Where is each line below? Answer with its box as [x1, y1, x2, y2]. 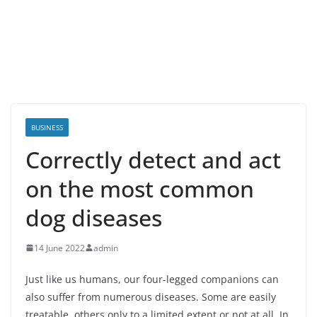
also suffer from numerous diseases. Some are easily [25, 289, 276, 304]
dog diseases [25, 202, 162, 233]
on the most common [25, 173, 254, 204]
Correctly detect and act [25, 144, 281, 175]
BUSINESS [31, 122, 63, 132]
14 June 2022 [34, 241, 85, 254]
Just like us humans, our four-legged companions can [25, 272, 279, 286]
